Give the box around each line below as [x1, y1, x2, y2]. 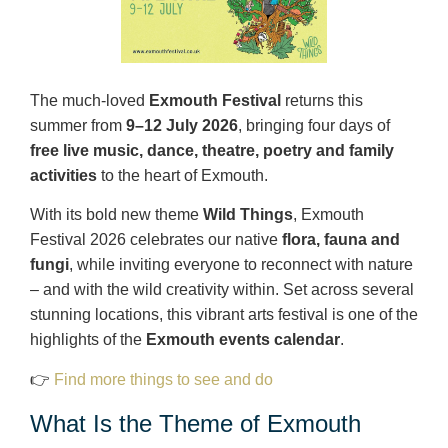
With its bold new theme [30, 206, 203, 224]
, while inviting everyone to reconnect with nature [69, 256, 413, 274]
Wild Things [203, 206, 293, 224]
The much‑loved [30, 91, 149, 109]
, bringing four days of [238, 116, 390, 134]
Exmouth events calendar [146, 331, 340, 349]
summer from [30, 116, 126, 134]
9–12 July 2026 [126, 116, 238, 134]
